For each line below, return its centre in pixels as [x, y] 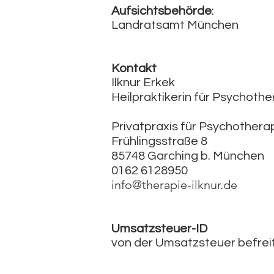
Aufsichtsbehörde [161, 11]
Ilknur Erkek [144, 83]
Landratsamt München [175, 25]
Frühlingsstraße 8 [159, 141]
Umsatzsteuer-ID [159, 229]
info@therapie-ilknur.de [174, 185]
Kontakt [134, 68]
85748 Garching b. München [188, 156]
